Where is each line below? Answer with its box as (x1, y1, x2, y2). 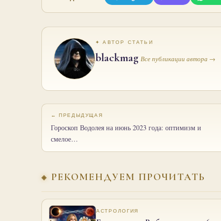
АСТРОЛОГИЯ (96, 208, 139, 214)
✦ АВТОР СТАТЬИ (95, 39, 153, 45)
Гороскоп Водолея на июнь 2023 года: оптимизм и (51, 122, 201, 132)
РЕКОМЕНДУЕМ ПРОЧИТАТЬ (51, 171, 205, 183)
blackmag (95, 50, 139, 65)
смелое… (51, 134, 78, 144)
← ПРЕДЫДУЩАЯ (51, 112, 103, 118)
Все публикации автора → (141, 54, 216, 63)
